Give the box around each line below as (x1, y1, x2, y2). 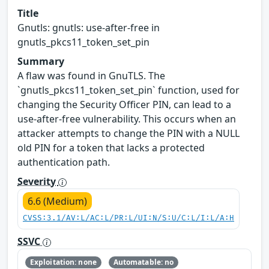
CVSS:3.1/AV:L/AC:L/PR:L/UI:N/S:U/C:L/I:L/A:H (23, 214, 234, 223)
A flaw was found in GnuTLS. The (17, 69, 165, 83)
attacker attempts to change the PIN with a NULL (17, 127, 240, 141)
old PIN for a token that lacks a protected (17, 141, 205, 155)
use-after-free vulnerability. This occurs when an (17, 112, 236, 126)
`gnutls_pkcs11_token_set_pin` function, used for (17, 83, 240, 97)
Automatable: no (113, 257, 174, 268)
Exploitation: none (29, 257, 97, 268)
